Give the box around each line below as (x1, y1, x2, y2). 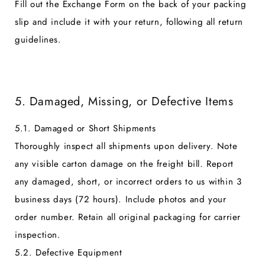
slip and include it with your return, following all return (15, 15, 243, 28)
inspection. (15, 228, 61, 241)
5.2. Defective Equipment (15, 245, 122, 259)
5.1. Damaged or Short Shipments (15, 121, 156, 135)
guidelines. (15, 33, 62, 46)
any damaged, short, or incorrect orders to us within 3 (15, 174, 242, 188)
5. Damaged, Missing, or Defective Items (15, 93, 234, 111)
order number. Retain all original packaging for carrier (15, 210, 241, 224)
